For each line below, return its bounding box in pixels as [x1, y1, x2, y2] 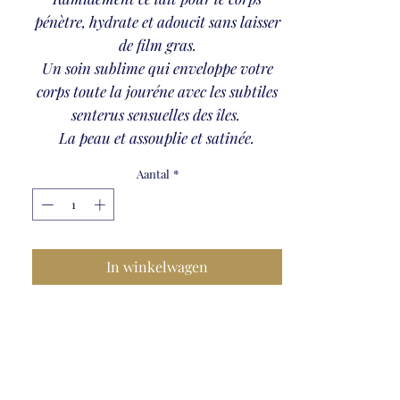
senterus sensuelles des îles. [71, 104, 244, 124]
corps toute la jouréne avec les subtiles [37, 81, 278, 101]
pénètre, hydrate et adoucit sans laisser [34, 12, 280, 31]
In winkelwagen [106, 256, 208, 276]
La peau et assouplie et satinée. [59, 128, 254, 147]
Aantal [136, 166, 170, 181]
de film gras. [118, 35, 196, 54]
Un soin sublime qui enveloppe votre [41, 58, 273, 78]
